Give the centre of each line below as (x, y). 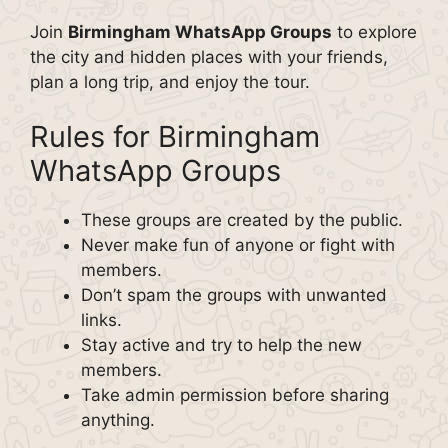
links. (101, 320)
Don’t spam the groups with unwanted (234, 295)
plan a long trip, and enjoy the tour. (170, 81)
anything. (118, 420)
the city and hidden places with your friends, (209, 56)
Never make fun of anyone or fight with (238, 245)
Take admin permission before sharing (235, 395)
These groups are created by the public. (242, 220)
